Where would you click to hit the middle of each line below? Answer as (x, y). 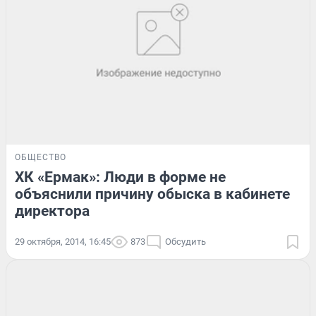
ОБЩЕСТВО (41, 157)
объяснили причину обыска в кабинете (152, 194)
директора (52, 211)
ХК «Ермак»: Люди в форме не (120, 177)
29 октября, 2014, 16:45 (63, 241)
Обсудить (186, 241)
